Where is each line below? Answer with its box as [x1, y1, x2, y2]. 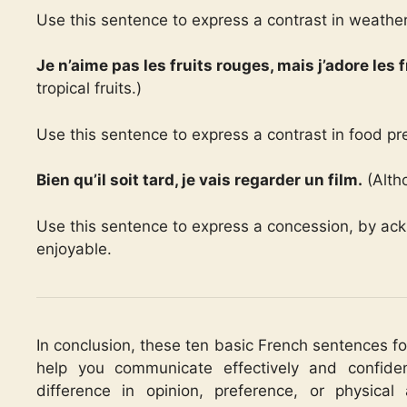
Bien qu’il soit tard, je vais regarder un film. [36, 171, 362, 189]
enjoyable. [36, 239, 112, 258]
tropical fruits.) [36, 79, 142, 97]
